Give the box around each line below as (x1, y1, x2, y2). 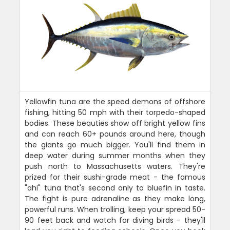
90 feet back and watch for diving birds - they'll (25, 215, 205, 225)
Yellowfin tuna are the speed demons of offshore (25, 96, 205, 107)
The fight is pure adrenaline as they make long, (25, 193, 205, 204)
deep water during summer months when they (25, 150, 205, 161)
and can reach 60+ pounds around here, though (25, 128, 205, 139)
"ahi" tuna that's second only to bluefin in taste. (25, 182, 205, 193)
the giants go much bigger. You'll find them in (25, 139, 205, 150)
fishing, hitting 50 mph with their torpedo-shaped (25, 107, 205, 118)
